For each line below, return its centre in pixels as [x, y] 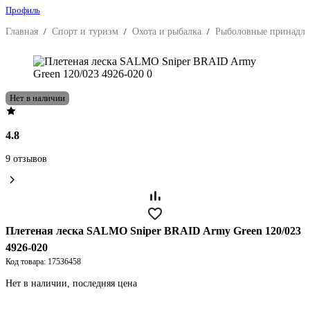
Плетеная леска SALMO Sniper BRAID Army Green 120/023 [153, 231]
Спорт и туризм [85, 31]
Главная [22, 31]
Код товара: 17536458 [43, 262]
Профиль [23, 10]
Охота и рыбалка [167, 31]
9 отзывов [26, 159]
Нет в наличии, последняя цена [71, 283]
